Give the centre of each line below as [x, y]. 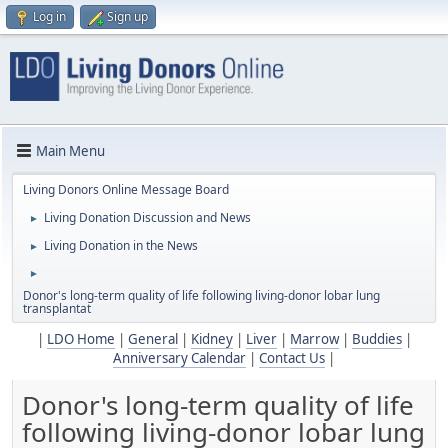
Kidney [211, 339]
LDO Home [80, 339]
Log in [49, 16]
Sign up [127, 16]
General [152, 339]
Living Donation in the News [121, 246]
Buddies [376, 339]
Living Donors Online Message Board [126, 190]
